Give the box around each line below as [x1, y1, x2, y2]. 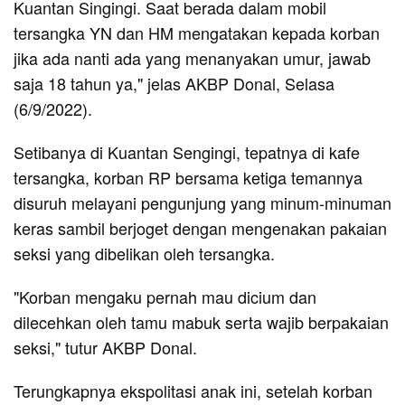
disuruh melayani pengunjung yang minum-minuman [14, 190, 391, 214]
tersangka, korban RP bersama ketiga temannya [14, 165, 363, 189]
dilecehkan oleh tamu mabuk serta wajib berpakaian [14, 309, 389, 334]
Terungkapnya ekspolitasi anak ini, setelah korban [14, 378, 372, 402]
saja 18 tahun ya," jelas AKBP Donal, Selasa [14, 71, 334, 95]
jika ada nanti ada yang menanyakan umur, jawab [14, 45, 371, 70]
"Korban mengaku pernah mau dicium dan [14, 284, 316, 308]
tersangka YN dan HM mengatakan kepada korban [14, 20, 380, 44]
